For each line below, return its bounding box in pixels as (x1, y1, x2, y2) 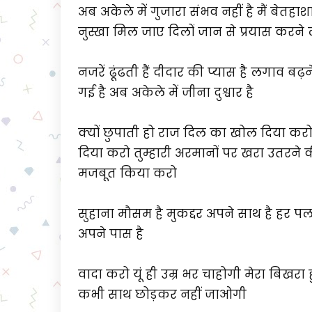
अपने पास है (78, 226, 143, 242)
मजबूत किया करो (78, 165, 177, 182)
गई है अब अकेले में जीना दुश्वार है (78, 84, 253, 101)
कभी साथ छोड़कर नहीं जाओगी (78, 286, 247, 303)
